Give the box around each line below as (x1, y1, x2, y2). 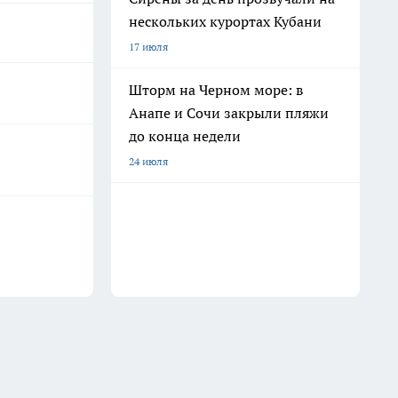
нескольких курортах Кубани (129, 12, 322, 30)
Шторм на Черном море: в (129, 81, 303, 99)
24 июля (129, 155, 168, 168)
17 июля (129, 40, 168, 53)
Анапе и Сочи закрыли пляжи (129, 104, 329, 122)
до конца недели (129, 127, 241, 145)
